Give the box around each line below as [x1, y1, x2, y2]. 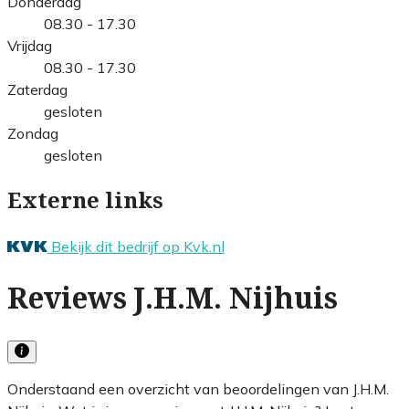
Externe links [7, 187, 163, 214]
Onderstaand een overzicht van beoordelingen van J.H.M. [7, 379, 389, 398]
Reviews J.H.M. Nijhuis [7, 281, 338, 317]
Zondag [7, 123, 58, 142]
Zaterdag [7, 79, 68, 99]
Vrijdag [7, 36, 52, 55]
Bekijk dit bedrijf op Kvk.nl [51, 236, 225, 256]
